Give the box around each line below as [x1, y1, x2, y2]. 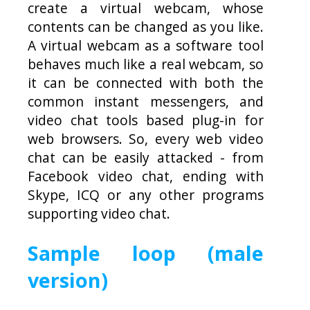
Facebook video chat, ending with [28, 167, 264, 186]
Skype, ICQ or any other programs [28, 185, 264, 205]
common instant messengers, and [28, 92, 264, 111]
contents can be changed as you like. [28, 17, 264, 37]
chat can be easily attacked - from [28, 148, 264, 167]
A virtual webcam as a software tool [28, 36, 264, 55]
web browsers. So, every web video [28, 129, 264, 149]
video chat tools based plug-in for [28, 111, 264, 130]
